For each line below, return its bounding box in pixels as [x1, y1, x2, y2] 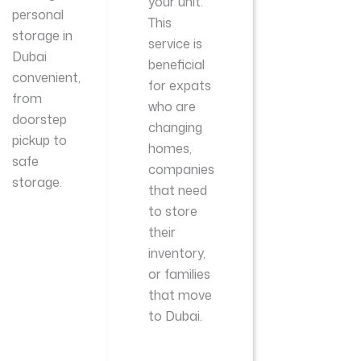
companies [148, 160, 215, 179]
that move [148, 286, 213, 305]
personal [12, 6, 64, 24]
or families [148, 265, 211, 284]
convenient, [12, 68, 81, 87]
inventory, [148, 244, 206, 263]
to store [148, 202, 198, 221]
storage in [12, 27, 73, 45]
